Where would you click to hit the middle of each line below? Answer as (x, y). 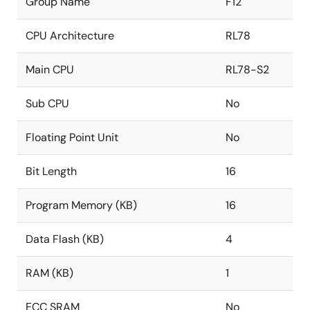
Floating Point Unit (72, 137)
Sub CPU (47, 103)
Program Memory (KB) (81, 205)
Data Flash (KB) (65, 239)
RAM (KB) (49, 273)
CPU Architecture (70, 36)
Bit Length (51, 171)
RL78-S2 (247, 70)
